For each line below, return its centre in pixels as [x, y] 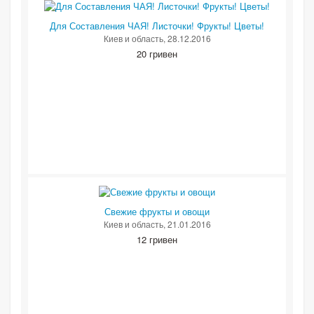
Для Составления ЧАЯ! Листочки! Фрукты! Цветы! [157, 26]
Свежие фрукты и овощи [157, 212]
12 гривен [157, 240]
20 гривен [157, 54]
